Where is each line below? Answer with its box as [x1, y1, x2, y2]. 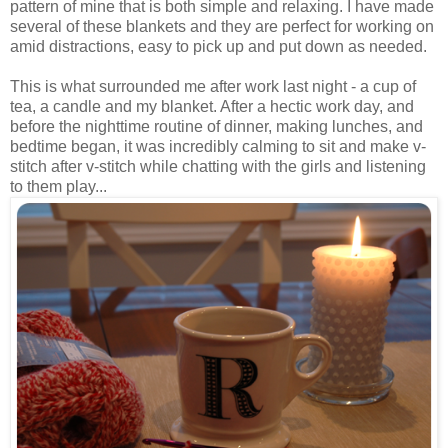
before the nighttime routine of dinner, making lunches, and [10, 117, 423, 135]
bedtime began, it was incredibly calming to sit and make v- [10, 137, 426, 155]
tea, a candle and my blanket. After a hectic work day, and [10, 97, 414, 115]
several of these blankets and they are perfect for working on [10, 17, 434, 35]
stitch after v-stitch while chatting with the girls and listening [10, 157, 426, 175]
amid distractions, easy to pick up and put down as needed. [10, 37, 427, 55]
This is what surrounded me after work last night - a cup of [10, 77, 416, 95]
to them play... [10, 177, 107, 195]
